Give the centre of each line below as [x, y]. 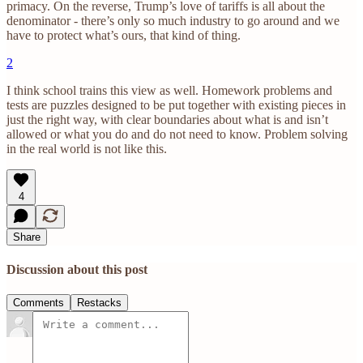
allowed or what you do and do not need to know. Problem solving [177, 134]
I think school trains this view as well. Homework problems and [169, 90]
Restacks [99, 303]
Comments [38, 303]
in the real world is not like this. [87, 148]
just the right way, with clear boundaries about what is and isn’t [167, 119]
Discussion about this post [77, 270]
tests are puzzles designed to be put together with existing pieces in [176, 105]
